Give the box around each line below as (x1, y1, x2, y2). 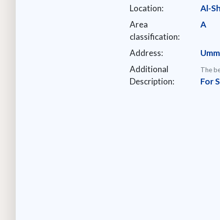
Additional (130, 63, 169, 74)
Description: (130, 76, 175, 86)
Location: (130, 2, 164, 13)
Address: (130, 47, 164, 58)
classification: (130, 31, 180, 42)
